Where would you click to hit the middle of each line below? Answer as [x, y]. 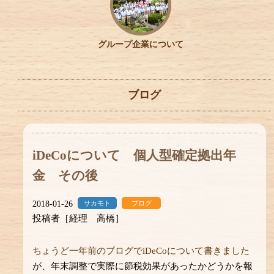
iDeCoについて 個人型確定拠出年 [135, 155]
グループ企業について [141, 44]
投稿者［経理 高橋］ [79, 218]
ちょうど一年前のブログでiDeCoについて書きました [141, 250]
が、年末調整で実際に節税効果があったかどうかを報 [143, 266]
